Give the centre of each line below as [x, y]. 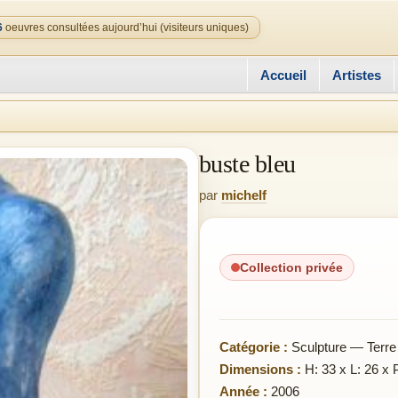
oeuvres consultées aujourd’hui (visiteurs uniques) [126, 28]
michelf [244, 195]
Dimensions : [260, 369]
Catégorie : [254, 347]
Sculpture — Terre [342, 347]
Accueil [283, 75]
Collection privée [291, 267]
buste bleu [247, 164]
